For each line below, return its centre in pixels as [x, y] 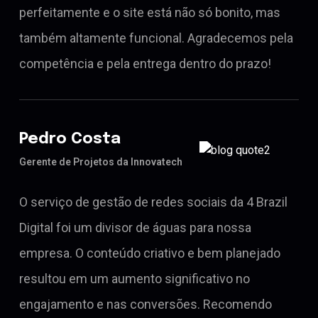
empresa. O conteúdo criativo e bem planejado [150, 253]
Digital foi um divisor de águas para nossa [135, 227]
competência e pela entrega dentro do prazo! [145, 63]
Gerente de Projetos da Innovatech [101, 161]
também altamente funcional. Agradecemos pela [156, 38]
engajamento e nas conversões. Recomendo [146, 304]
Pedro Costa [70, 139]
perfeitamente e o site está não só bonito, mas [150, 12]
